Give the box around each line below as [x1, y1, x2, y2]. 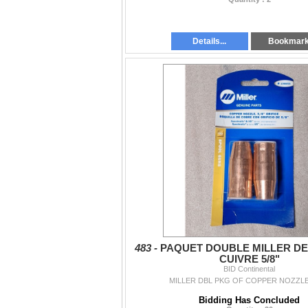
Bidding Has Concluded [199, 294, 300, 305]
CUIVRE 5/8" [219, 253, 280, 265]
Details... [192, 36, 227, 46]
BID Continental [223, 264, 275, 273]
